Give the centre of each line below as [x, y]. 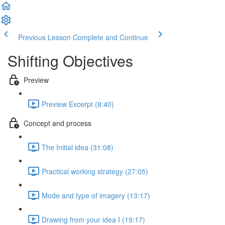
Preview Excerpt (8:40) [78, 104]
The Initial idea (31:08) [78, 147]
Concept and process [58, 123]
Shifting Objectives [70, 61]
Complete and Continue [110, 37]
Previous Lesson [44, 37]
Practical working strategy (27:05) [95, 171]
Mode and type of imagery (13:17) [96, 195]
